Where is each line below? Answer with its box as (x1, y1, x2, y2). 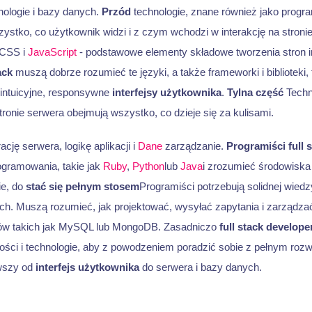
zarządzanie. (162, 139, 226, 152)
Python (132, 159, 164, 172)
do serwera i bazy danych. (139, 260, 262, 273)
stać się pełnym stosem (25, 180, 139, 192)
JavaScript (27, 46, 77, 58)
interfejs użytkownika (35, 260, 139, 273)
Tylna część (226, 86, 283, 99)
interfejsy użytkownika (111, 86, 221, 99)
